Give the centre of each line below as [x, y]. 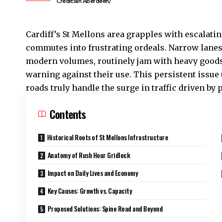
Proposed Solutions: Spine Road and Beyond [105, 208]
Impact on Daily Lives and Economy [93, 172]
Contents [68, 114]
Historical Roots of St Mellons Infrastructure [108, 137]
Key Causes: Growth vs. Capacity [90, 190]
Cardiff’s [43, 34]
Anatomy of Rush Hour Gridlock [89, 155]
